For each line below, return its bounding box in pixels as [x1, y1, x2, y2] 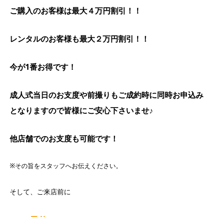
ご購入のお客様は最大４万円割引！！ [10, 5, 141, 16]
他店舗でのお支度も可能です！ [10, 133, 118, 144]
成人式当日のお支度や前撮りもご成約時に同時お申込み [10, 89, 203, 100]
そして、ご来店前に [10, 186, 71, 196]
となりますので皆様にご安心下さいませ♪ [10, 105, 153, 116]
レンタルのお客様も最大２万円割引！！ [10, 33, 149, 44]
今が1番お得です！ [10, 61, 76, 72]
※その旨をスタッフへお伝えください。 [10, 161, 122, 170]
